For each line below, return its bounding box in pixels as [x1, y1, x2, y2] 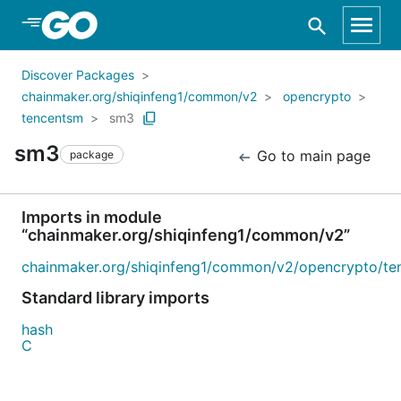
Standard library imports [21, 288, 209, 307]
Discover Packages [21, 67, 134, 82]
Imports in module [21, 208, 162, 226]
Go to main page [252, 147, 371, 165]
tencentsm [21, 110, 83, 125]
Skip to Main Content [36, 15, 181, 33]
